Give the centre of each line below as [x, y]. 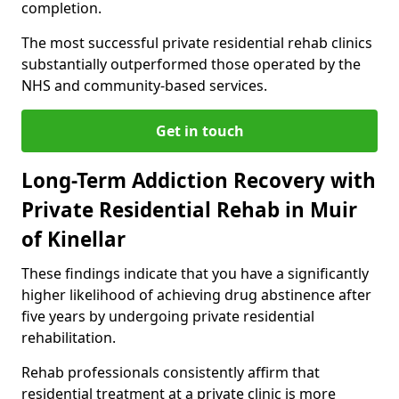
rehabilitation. [69, 337]
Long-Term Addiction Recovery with [199, 180]
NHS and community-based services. [144, 85]
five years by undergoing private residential [168, 316]
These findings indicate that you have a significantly [195, 273]
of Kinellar [73, 239]
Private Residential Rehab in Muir [189, 209]
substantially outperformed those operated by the [191, 64]
